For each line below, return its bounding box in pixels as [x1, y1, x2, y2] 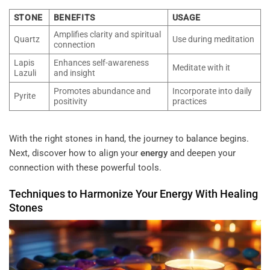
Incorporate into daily [172, 86, 252, 96]
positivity [53, 96, 87, 106]
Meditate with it [172, 62, 230, 72]
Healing [220, 187, 258, 200]
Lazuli [13, 67, 36, 78]
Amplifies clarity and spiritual [53, 29, 161, 39]
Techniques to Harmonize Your [9, 187, 160, 200]
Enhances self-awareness [53, 57, 149, 67]
